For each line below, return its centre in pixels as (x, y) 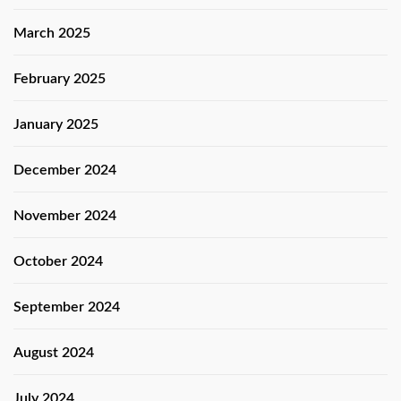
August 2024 (54, 352)
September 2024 (67, 307)
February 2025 (60, 78)
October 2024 (58, 261)
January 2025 (56, 124)
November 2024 (65, 215)
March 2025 (52, 33)
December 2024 (65, 170)
